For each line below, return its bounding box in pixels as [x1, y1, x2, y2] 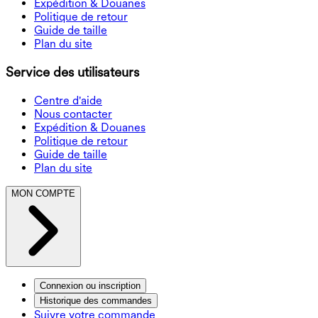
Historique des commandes [40, 295, 152, 306]
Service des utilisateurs [6, 64, 139, 81]
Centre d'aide [34, 93, 102, 107]
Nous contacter [34, 106, 112, 121]
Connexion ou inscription [40, 280, 141, 291]
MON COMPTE [11, 187, 75, 199]
